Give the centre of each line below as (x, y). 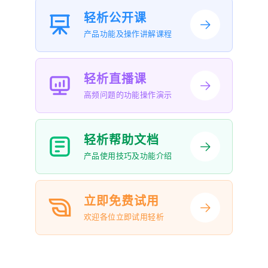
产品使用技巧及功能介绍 (128, 156)
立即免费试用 (121, 201)
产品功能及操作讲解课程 (128, 34)
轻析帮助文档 (121, 140)
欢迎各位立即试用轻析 (124, 217)
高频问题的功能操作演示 (128, 95)
